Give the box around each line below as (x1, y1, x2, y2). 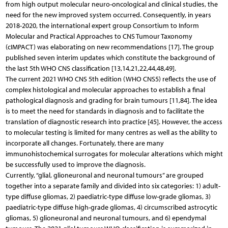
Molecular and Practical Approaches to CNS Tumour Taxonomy (5, 32, 192, 41)
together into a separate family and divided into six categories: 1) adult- (5, 181, 220, 190)
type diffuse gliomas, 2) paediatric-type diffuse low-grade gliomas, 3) (5, 192, 211, 201)
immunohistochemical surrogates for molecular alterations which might (5, 149, 223, 158)
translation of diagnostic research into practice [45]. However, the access (5, 117, 222, 126)
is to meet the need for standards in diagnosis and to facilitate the (5, 106, 204, 116)
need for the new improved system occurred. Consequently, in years (5, 10, 211, 19)
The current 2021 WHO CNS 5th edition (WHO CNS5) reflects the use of (5, 74, 216, 83)
